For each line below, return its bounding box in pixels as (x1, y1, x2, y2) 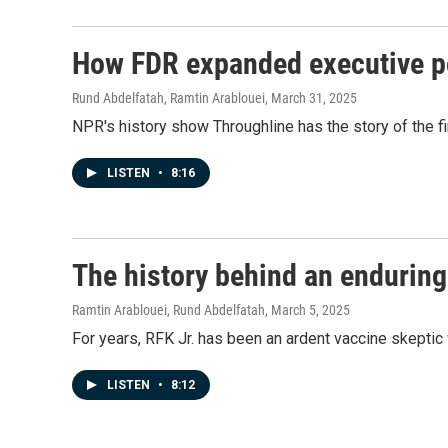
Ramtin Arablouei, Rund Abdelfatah (72, 302, 265, 318)
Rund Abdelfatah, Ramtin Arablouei (72, 90, 265, 106)
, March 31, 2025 (265, 90, 357, 106)
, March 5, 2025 (265, 302, 350, 318)
